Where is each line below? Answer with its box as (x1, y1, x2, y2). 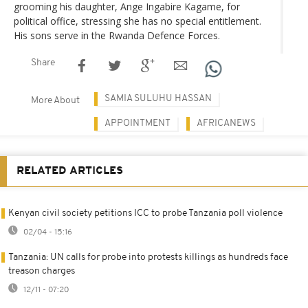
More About (31, 95, 80, 106)
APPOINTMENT (104, 118, 170, 129)
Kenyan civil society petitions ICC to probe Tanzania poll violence (8, 208, 283, 219)
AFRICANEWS (197, 118, 256, 129)
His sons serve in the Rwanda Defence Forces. (14, 28, 220, 42)
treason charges (8, 265, 75, 276)
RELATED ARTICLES (16, 165, 123, 177)
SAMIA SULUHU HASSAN (104, 93, 212, 104)
